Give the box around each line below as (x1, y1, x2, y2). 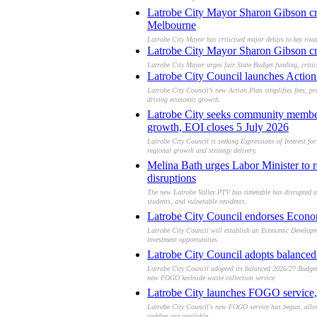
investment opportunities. (147, 236, 219, 248)
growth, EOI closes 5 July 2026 (147, 121, 289, 134)
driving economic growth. (147, 96, 221, 108)
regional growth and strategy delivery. (147, 146, 257, 159)
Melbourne (147, 19, 196, 32)
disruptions (147, 172, 196, 185)
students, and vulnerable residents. (147, 197, 247, 210)
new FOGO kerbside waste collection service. (147, 274, 277, 287)
